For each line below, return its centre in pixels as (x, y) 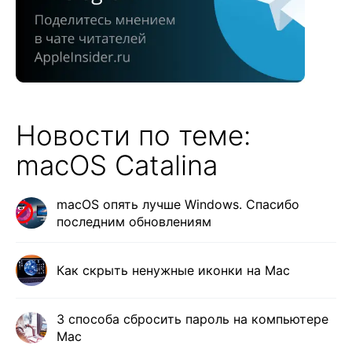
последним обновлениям (134, 221)
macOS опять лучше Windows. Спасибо (178, 204)
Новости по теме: (133, 135)
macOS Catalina (117, 165)
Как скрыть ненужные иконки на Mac (173, 270)
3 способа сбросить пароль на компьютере (192, 319)
